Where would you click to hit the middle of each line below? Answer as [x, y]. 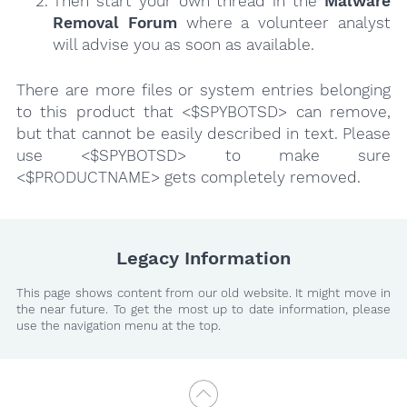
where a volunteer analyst [284, 22]
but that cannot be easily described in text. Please [203, 133]
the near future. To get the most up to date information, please [203, 310]
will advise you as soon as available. [183, 44]
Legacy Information [203, 258]
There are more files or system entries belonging [203, 89]
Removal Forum [114, 22]
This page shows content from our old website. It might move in [203, 293]
